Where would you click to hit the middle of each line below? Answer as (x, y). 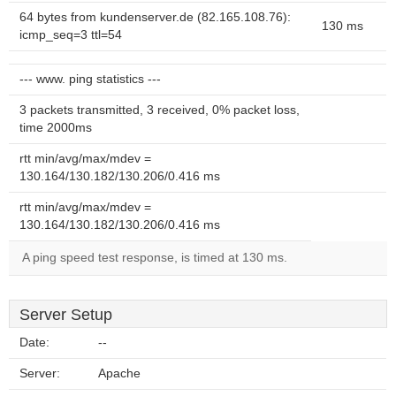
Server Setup (66, 315)
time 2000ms (56, 128)
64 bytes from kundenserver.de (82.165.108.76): (155, 17)
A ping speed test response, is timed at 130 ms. (155, 258)
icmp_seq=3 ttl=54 (71, 35)
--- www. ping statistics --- (90, 79)
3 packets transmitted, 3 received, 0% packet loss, (160, 110)
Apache (119, 373)
